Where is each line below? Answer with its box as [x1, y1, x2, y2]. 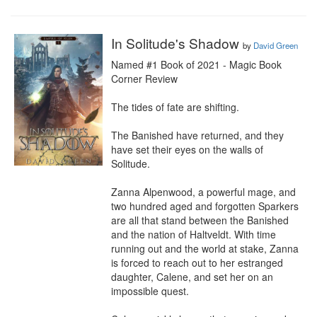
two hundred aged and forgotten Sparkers [111, 199, 299, 213]
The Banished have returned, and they [111, 128, 284, 142]
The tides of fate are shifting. [111, 100, 239, 114]
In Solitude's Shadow [111, 33, 243, 52]
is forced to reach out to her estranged [111, 255, 283, 270]
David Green [253, 40, 298, 51]
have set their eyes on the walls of [111, 142, 263, 156]
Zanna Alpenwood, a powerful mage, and [111, 185, 296, 199]
